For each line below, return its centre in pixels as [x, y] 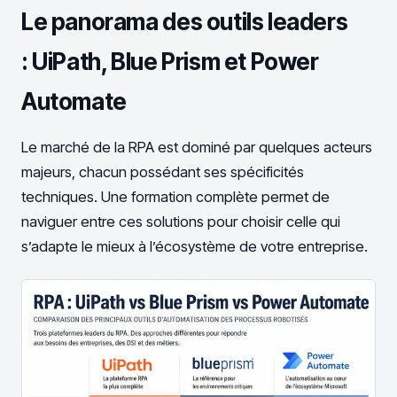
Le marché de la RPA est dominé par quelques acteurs [197, 148]
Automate [74, 101]
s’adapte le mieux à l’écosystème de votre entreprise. [195, 247]
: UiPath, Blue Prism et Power [170, 61]
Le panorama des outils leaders [185, 21]
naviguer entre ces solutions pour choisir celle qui [181, 222]
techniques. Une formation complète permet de [175, 197]
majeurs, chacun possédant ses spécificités [163, 172]
